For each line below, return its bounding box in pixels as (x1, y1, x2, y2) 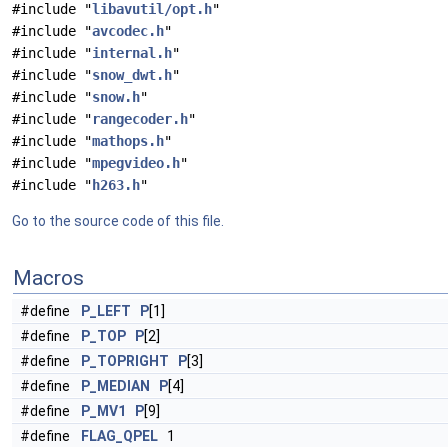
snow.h (92, 89, 140, 105)
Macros (13, 266, 84, 290)
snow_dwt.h (92, 67, 172, 83)
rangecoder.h (92, 111, 188, 127)
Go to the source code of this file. (12, 213, 224, 229)
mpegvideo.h (92, 155, 180, 171)
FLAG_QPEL (81, 428, 158, 444)
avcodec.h (92, 23, 164, 39)
